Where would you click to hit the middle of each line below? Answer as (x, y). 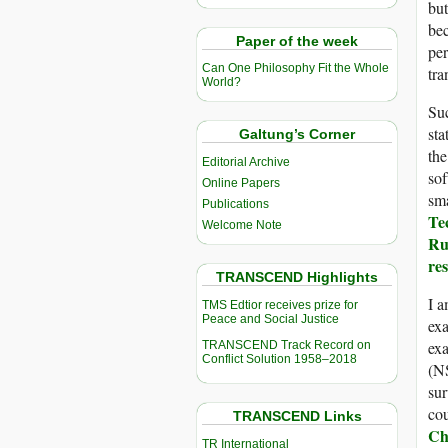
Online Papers (241, 183)
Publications (235, 204)
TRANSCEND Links (297, 416)
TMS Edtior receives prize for (280, 305)
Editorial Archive (246, 162)
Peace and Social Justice (270, 319)
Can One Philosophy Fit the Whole (295, 68)
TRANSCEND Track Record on (286, 345)
